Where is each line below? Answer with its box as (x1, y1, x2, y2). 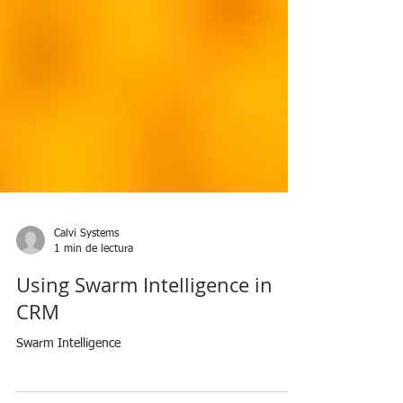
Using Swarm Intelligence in (16, 320, 273, 346)
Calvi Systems (54, 277, 119, 288)
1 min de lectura (54, 291, 133, 303)
